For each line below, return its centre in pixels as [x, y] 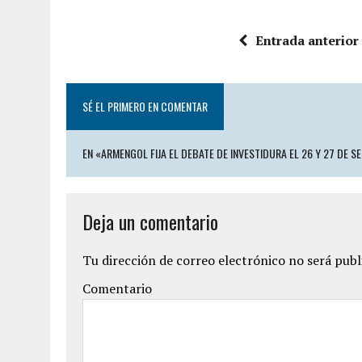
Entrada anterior [307, 40]
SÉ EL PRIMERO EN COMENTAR [145, 106]
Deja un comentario [150, 221]
